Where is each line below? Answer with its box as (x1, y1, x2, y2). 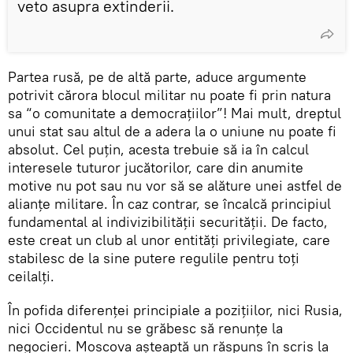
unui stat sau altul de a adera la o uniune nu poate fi (8, 121, 336, 140)
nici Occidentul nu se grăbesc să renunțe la (8, 318, 283, 337)
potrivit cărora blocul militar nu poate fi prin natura (8, 85, 331, 104)
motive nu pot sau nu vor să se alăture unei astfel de (8, 176, 342, 195)
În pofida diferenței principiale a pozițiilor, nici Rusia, (8, 300, 343, 319)
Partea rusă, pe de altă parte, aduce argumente (8, 67, 307, 86)
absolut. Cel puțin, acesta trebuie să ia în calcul (8, 139, 309, 158)
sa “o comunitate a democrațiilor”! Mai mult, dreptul (8, 103, 341, 122)
